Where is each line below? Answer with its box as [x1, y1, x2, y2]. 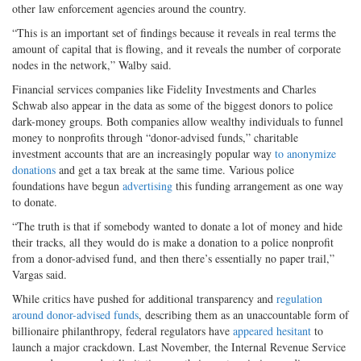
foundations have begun [12, 177, 122, 193]
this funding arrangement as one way [172, 177, 343, 193]
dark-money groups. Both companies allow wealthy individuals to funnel [12, 113, 343, 129]
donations [12, 161, 56, 177]
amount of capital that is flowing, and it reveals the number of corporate [12, 40, 341, 56]
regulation [276, 290, 322, 306]
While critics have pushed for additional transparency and [12, 290, 276, 306]
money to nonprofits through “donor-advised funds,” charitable [12, 129, 298, 145]
